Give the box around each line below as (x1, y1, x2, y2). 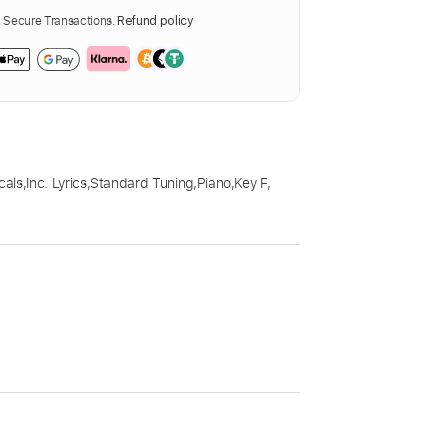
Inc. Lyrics (26, 173, 87, 193)
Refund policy (117, 14, 194, 29)
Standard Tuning (90, 173, 193, 193)
